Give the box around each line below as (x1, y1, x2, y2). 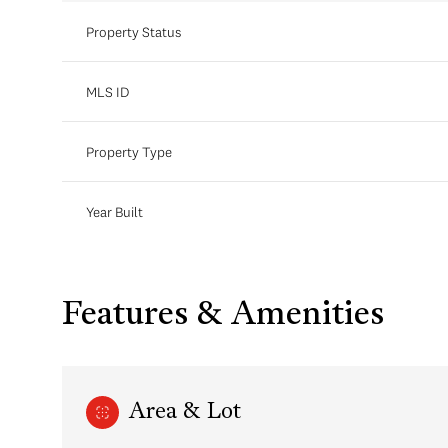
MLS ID (86, 82, 129, 101)
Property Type (86, 142, 172, 161)
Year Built (86, 202, 143, 221)
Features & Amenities (62, 299, 384, 332)
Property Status (86, 22, 181, 41)
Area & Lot (129, 401, 241, 425)
